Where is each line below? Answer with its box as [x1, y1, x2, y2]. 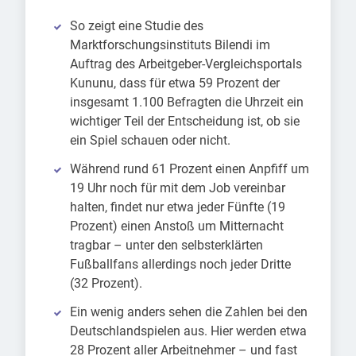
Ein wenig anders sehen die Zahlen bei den [70, 304, 308, 320]
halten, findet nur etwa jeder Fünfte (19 [70, 199, 285, 215]
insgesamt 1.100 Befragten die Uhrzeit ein [70, 95, 304, 110]
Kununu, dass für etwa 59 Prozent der [70, 75, 280, 91]
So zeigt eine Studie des [70, 18, 203, 34]
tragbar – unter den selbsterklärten [70, 238, 263, 253]
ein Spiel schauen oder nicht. [70, 133, 230, 149]
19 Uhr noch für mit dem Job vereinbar [70, 180, 285, 196]
